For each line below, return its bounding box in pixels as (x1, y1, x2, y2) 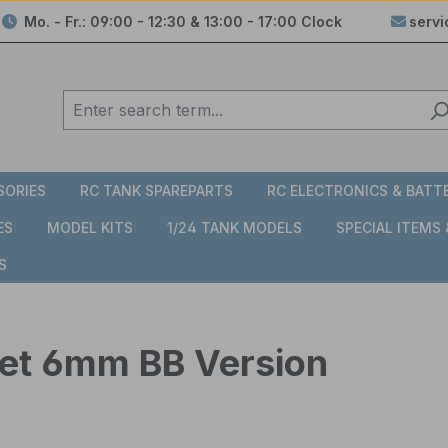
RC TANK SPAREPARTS (80, 182, 233, 200)
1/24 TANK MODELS (167, 219, 302, 237)
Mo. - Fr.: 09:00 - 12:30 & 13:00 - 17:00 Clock (19, 12, 342, 30)
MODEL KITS (47, 219, 133, 237)
